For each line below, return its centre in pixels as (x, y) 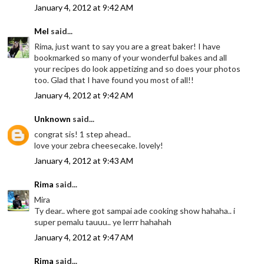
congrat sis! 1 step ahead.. (83, 134)
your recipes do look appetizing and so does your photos (138, 68)
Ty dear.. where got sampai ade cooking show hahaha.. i (135, 210)
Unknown (53, 118)
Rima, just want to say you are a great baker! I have (128, 46)
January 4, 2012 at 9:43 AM (84, 160)
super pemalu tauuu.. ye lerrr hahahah (103, 222)
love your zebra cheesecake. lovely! (99, 145)
